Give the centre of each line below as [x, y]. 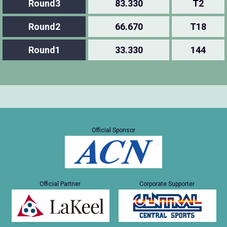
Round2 [44, 26]
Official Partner [60, 184]
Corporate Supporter [167, 184]
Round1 [44, 50]
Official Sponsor [113, 130]
